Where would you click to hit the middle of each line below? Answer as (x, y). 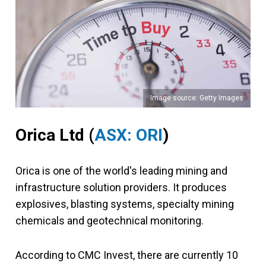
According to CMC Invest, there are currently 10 (127, 255)
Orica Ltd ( (55, 135)
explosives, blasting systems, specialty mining (125, 204)
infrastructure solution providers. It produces (121, 187)
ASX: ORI (129, 135)
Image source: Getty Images (197, 98)
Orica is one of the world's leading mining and (121, 170)
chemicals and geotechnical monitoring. (110, 220)
